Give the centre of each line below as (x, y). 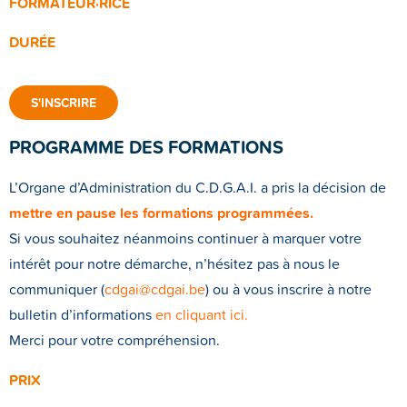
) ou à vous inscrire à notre (288, 289)
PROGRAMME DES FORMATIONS (146, 147)
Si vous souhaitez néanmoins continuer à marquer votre (185, 238)
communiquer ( (57, 289)
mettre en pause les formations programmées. (161, 213)
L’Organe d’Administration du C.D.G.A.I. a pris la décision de (198, 187)
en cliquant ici (200, 314)
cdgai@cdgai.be (155, 289)
